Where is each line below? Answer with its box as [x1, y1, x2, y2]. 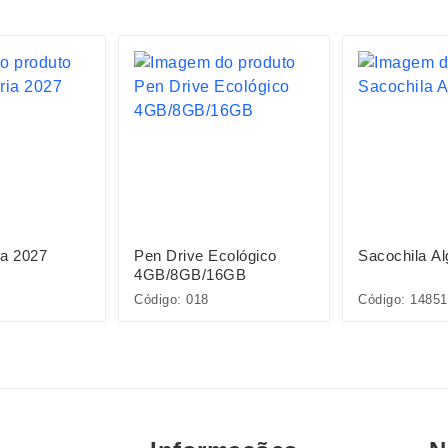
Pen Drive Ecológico [134, 247, 277, 264]
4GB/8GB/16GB [134, 266, 246, 283]
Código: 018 [134, 292, 209, 307]
